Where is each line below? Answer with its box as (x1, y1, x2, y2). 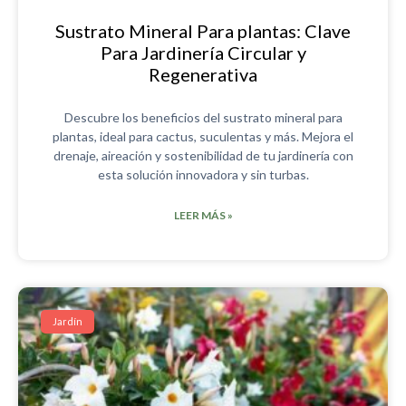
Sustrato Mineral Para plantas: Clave (55, 19, 351, 42)
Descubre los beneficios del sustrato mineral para (63, 109, 343, 125)
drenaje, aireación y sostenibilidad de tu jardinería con (53, 147, 353, 163)
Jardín (53, 315, 83, 328)
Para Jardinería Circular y (100, 41, 306, 63)
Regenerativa (149, 63, 257, 85)
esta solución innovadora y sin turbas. (97, 166, 309, 182)
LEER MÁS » (173, 208, 233, 222)
